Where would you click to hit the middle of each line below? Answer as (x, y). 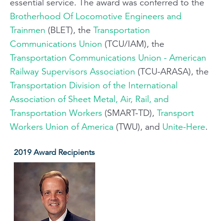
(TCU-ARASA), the (172, 71)
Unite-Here (184, 127)
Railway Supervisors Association (73, 71)
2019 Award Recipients (54, 152)
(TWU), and (138, 127)
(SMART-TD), (129, 113)
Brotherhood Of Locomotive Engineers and (96, 16)
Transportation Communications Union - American (108, 57)
